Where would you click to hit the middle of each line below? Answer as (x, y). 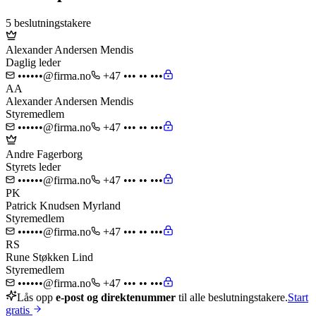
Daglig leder (33, 63)
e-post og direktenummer (116, 298)
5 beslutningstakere (48, 23)
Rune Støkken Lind (49, 257)
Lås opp (36, 298)
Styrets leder (33, 167)
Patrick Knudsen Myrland (63, 206)
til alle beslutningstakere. (232, 298)
